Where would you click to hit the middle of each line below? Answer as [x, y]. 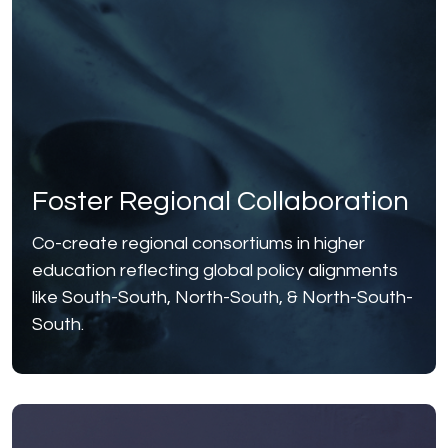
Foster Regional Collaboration [220, 202]
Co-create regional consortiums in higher [198, 244]
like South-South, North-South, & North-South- [222, 298]
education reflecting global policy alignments [215, 271]
